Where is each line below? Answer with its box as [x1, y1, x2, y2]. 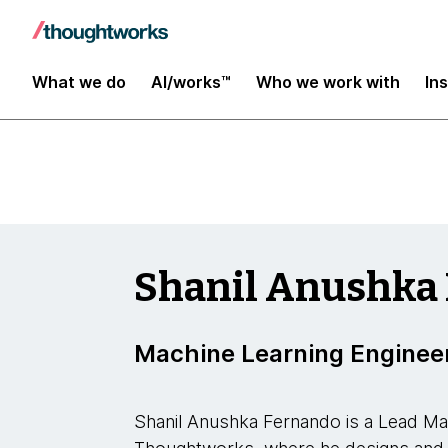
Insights [53, 21, 125, 43]
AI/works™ [151, 71, 231, 92]
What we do [32, 71, 126, 92]
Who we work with [256, 71, 400, 92]
